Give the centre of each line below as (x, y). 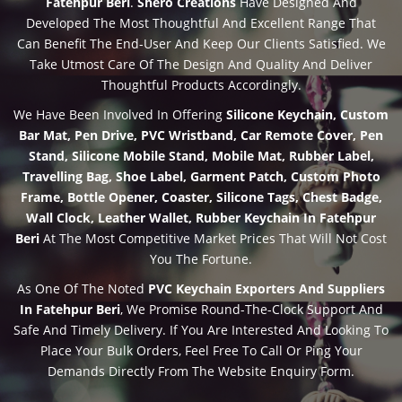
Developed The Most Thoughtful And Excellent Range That (201, 22)
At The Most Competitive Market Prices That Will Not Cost (213, 238)
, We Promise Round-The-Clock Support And (251, 309)
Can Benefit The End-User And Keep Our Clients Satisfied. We (201, 43)
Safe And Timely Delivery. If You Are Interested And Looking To (201, 329)
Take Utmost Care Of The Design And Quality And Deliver (201, 64)
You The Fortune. (201, 258)
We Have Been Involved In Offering (120, 114)
